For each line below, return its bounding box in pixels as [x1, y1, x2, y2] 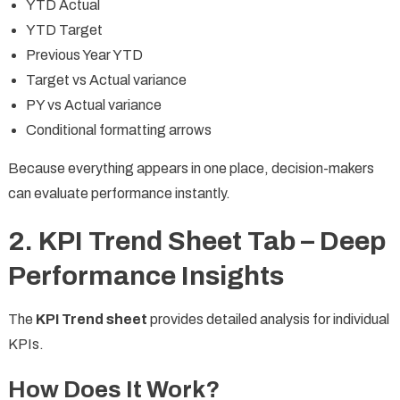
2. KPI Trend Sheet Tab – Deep [7, 227, 386, 256]
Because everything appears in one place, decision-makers [7, 161, 374, 177]
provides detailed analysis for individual [146, 312, 389, 328]
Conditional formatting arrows [25, 122, 212, 138]
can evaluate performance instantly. [7, 186, 230, 202]
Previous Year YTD [25, 47, 143, 63]
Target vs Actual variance [25, 72, 187, 88]
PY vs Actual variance [25, 97, 162, 113]
